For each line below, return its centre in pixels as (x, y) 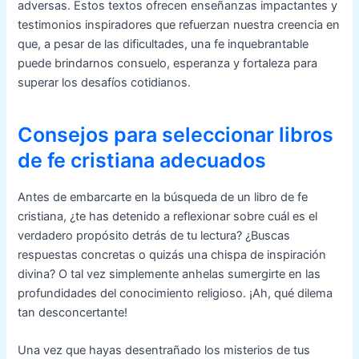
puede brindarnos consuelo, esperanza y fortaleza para (168, 63)
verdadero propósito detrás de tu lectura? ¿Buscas (154, 235)
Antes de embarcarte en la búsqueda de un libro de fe (163, 197)
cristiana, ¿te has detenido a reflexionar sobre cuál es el (168, 216)
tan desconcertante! (73, 312)
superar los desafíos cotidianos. (105, 82)
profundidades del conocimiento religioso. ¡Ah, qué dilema (175, 293)
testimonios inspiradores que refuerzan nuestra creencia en (179, 24)
